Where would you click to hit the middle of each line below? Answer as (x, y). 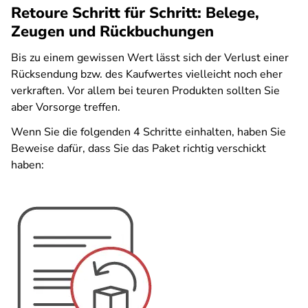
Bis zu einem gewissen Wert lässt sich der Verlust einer (150, 58)
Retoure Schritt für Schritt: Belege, (135, 13)
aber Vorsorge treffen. (66, 107)
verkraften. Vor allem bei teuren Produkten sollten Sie (145, 91)
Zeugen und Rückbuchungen (112, 32)
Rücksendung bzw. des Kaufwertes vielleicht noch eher (147, 74)
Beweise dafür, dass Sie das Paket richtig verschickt (139, 148)
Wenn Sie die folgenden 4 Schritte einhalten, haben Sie (148, 132)
